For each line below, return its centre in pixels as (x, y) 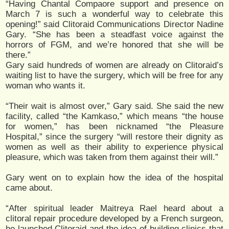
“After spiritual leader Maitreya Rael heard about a (114, 208)
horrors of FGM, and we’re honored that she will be (114, 44)
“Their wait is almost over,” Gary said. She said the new (114, 106)
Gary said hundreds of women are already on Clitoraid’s (114, 65)
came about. (29, 188)
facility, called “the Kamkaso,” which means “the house (114, 116)
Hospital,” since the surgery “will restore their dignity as (114, 136)
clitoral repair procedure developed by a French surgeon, (114, 218)
